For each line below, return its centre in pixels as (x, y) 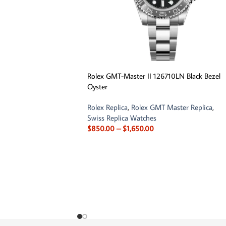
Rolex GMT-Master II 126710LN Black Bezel (154, 76)
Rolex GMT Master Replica (172, 107)
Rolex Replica (107, 107)
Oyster (97, 87)
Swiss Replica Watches (122, 118)
